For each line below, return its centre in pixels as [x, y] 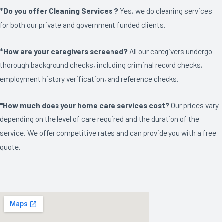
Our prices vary [194, 105]
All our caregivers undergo [171, 51]
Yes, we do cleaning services [165, 10]
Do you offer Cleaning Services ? [61, 10]
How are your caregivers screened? [66, 51]
